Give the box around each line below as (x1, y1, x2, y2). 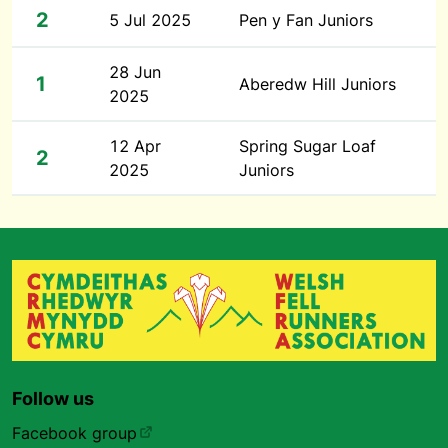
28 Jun (109, 62, 161, 82)
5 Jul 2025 (109, 10, 191, 30)
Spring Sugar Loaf (239, 136, 376, 156)
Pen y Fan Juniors (239, 10, 373, 30)
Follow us (12, 388, 94, 409)
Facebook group (12, 423, 137, 443)
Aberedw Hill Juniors (239, 74, 396, 94)
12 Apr (109, 136, 161, 156)
